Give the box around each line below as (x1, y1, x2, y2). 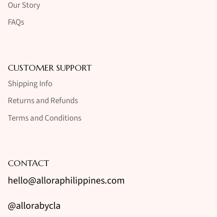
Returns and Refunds (8, 95, 78, 107)
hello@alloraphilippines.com (8, 174, 125, 188)
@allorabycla (8, 199, 61, 213)
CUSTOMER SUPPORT (8, 62, 92, 73)
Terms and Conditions (8, 112, 81, 124)
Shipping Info (8, 77, 52, 90)
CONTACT (8, 157, 49, 169)
